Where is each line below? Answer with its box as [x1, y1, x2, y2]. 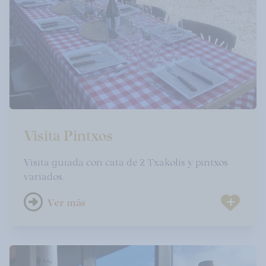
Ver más [47, 195, 85, 210]
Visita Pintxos [24, 123, 113, 145]
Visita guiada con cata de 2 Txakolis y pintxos [24, 154, 228, 169]
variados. [24, 168, 64, 183]
